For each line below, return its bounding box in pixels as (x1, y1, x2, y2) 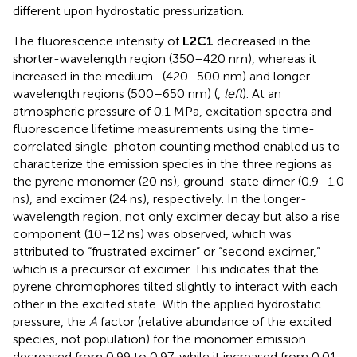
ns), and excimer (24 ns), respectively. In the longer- (13, 190, 307, 206)
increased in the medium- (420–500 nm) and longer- (13, 68, 316, 84)
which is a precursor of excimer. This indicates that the (13, 261, 319, 277)
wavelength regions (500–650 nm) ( (13, 85, 218, 101)
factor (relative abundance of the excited (97, 313, 331, 329)
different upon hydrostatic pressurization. (13, 2, 244, 18)
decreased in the (214, 33, 311, 49)
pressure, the (13, 313, 89, 329)
